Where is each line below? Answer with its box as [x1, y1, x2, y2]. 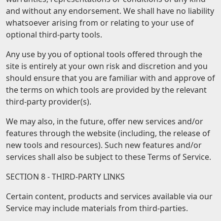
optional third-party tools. [6, 29, 102, 40]
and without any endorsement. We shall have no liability [6, 5, 214, 16]
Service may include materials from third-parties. [6, 203, 188, 214]
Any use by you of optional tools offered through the [6, 49, 202, 60]
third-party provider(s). [6, 96, 91, 107]
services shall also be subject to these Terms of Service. [6, 151, 211, 162]
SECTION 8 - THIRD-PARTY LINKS [6, 171, 125, 182]
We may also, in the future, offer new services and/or [6, 116, 203, 127]
